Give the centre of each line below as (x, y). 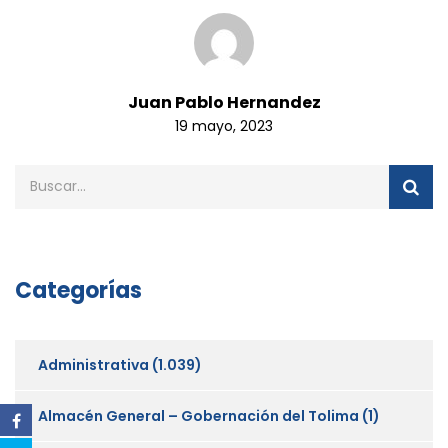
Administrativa (93, 364)
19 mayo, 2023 (224, 125)
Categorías (78, 290)
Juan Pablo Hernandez (224, 102)
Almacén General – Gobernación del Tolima (198, 415)
